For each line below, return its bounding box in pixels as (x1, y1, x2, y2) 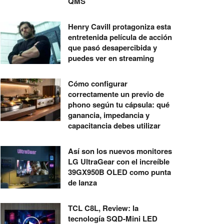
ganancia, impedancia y (68, 109, 149, 120)
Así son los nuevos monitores (68, 145, 172, 156)
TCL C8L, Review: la (68, 202, 138, 213)
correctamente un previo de (68, 88, 164, 99)
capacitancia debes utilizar (68, 119, 160, 131)
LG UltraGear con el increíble (68, 155, 169, 167)
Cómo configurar (68, 77, 127, 89)
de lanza (68, 176, 97, 188)
